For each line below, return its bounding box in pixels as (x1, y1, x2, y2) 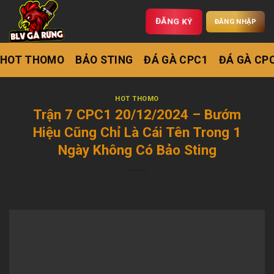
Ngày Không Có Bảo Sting (57, 141, 217, 158)
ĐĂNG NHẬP (214, 17, 257, 26)
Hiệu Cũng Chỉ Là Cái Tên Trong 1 (33, 124, 241, 140)
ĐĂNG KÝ (157, 17, 191, 26)
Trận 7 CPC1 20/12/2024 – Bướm (33, 106, 241, 122)
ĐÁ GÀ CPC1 (144, 54, 208, 66)
